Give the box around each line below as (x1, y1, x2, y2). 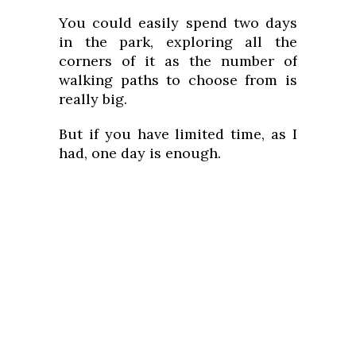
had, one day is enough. (59, 144, 221, 163)
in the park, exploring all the (59, 33, 297, 52)
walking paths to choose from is (59, 71, 297, 90)
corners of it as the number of (59, 52, 297, 71)
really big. (59, 90, 127, 109)
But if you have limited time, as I (59, 125, 297, 144)
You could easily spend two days (59, 14, 297, 33)
